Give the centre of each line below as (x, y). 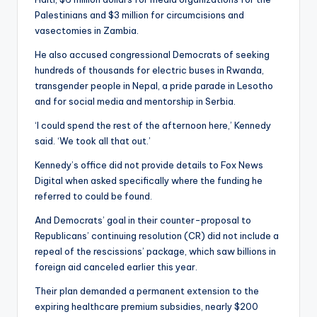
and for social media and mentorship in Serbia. (135, 102)
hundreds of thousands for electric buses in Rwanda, (149, 70)
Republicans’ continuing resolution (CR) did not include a (157, 236)
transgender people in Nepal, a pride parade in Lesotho (154, 86)
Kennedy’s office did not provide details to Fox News (149, 165)
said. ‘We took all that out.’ (93, 141)
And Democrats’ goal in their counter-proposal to (143, 220)
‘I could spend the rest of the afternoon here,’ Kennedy (153, 126)
